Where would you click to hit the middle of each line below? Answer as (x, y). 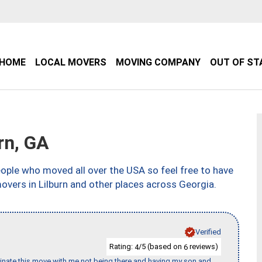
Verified (208, 232)
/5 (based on (161, 246)
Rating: (122, 246)
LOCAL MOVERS (71, 62)
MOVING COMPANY (158, 62)
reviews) (203, 246)
